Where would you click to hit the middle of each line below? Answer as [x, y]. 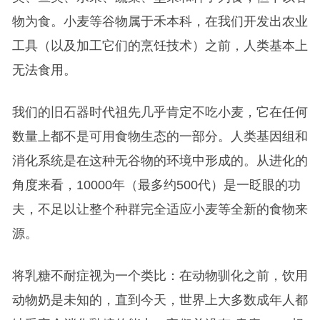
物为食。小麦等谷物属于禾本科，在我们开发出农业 [160, 22]
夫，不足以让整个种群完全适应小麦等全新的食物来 [160, 210]
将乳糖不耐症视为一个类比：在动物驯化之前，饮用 [160, 276]
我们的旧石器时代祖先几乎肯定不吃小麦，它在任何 [160, 112]
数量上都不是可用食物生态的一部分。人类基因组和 [160, 137]
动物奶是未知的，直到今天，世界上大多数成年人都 [160, 300]
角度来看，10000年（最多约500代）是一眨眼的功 [156, 185]
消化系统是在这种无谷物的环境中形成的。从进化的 [160, 161]
